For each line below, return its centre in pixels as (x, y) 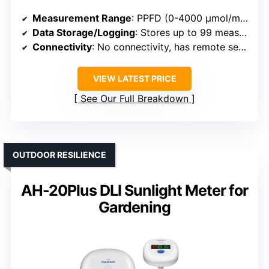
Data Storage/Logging (84, 33)
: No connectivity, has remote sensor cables (165, 47)
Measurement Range (82, 18)
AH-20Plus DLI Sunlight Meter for (134, 191)
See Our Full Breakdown (134, 99)
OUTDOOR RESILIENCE (59, 155)
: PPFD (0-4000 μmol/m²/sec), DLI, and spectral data (186, 18)
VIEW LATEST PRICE (134, 79)
